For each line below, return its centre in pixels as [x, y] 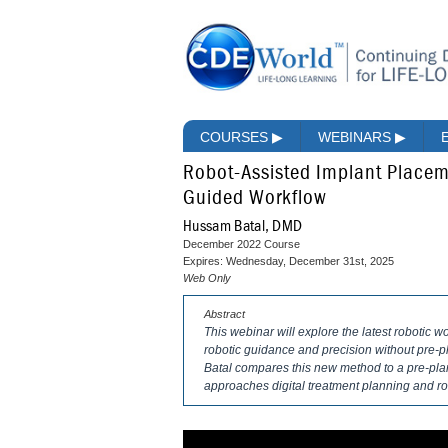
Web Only [207, 278]
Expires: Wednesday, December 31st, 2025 [288, 261]
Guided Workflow [255, 199]
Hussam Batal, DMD [243, 226]
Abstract [224, 314]
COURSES [236, 137]
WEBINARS [356, 137]
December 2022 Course [241, 244]
